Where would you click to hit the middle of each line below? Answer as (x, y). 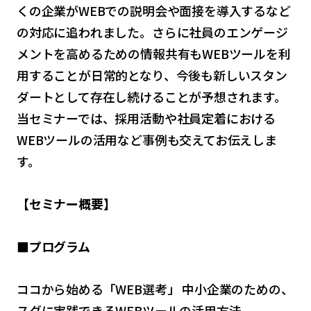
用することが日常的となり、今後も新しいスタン (152, 75)
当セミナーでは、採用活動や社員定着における (146, 118)
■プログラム (53, 246)
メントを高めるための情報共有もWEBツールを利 (153, 53)
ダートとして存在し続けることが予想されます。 (151, 96)
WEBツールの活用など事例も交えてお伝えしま (146, 139)
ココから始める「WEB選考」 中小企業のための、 (155, 289)
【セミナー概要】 (66, 204)
